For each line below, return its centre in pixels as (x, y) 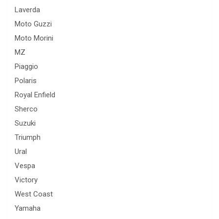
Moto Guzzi (33, 24)
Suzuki (25, 123)
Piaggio (26, 67)
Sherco (26, 109)
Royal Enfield (35, 95)
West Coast (34, 194)
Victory (26, 180)
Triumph (28, 138)
